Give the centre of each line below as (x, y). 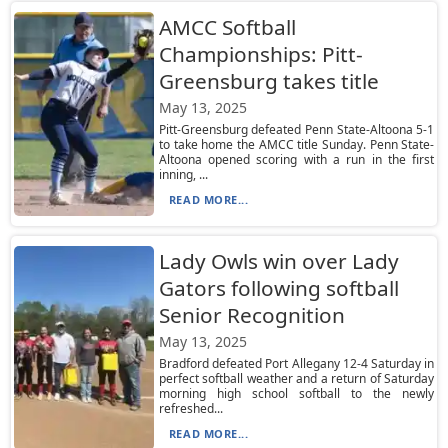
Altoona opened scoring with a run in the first (296, 159)
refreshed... (190, 408)
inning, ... (183, 174)
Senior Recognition (251, 315)
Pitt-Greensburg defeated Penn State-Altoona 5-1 (296, 129)
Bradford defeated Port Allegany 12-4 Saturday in (296, 363)
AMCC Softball (227, 27)
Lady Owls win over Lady (278, 261)
